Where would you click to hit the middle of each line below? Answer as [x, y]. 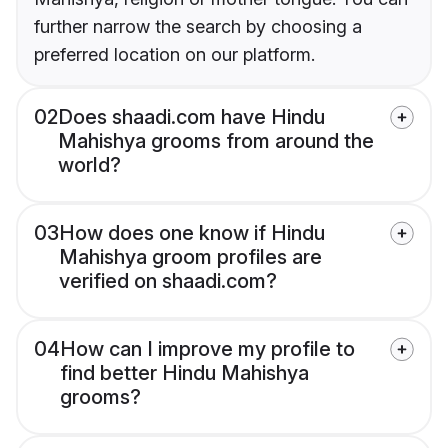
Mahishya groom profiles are [190, 257]
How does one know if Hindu [192, 233]
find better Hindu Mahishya [184, 373]
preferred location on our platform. [174, 55]
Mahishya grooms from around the [216, 141]
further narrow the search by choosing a [198, 27]
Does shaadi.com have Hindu [191, 117]
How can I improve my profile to [207, 349]
